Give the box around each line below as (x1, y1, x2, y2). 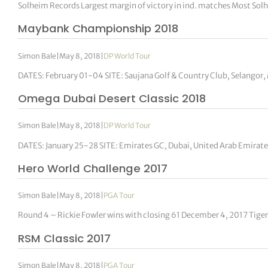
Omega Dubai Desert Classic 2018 (18, 91, 206, 106)
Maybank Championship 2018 (18, 21, 179, 36)
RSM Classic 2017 (18, 230, 111, 246)
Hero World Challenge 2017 (18, 160, 168, 176)
